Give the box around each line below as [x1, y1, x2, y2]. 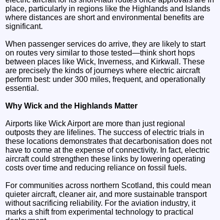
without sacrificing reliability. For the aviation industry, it [5, 198, 196, 207]
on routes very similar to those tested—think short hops [5, 48, 195, 57]
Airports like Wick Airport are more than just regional [5, 119, 186, 128]
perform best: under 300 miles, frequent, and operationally [5, 75, 206, 83]
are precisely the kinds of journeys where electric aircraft [5, 66, 200, 75]
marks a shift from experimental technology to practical [5, 207, 194, 216]
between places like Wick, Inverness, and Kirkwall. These [5, 57, 205, 66]
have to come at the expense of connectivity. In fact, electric [5, 145, 210, 154]
